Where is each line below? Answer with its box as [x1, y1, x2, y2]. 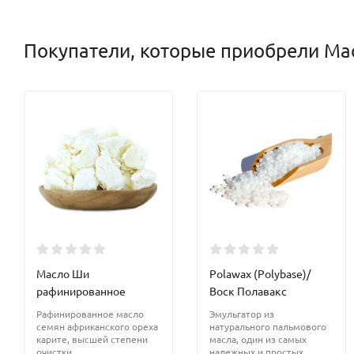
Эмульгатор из [209, 307, 274, 321]
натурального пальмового [209, 320, 326, 333]
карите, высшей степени [36, 333, 148, 346]
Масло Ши [36, 266, 89, 281]
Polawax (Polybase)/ [209, 266, 311, 281]
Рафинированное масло [36, 307, 144, 321]
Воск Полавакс [209, 284, 287, 299]
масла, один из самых [209, 333, 307, 346]
